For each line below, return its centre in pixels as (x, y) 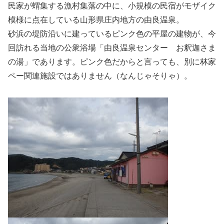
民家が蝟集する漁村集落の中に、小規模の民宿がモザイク (112, 5)
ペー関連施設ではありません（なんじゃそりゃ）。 (100, 75)
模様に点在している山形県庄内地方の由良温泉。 (96, 19)
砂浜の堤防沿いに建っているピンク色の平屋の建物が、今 (112, 33)
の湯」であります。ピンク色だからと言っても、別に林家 (112, 61)
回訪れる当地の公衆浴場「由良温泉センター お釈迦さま (112, 47)
